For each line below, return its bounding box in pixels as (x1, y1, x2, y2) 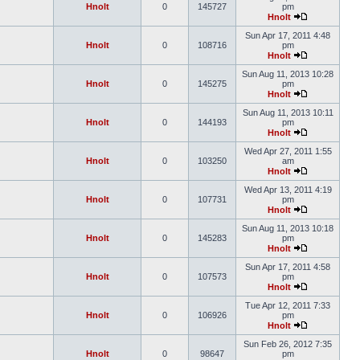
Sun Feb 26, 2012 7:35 (243, 339, 332, 349)
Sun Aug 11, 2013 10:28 (242, 69, 333, 79)
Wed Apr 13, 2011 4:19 (243, 185, 332, 194)
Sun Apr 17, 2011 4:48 (245, 31, 330, 40)
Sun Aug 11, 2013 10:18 (242, 223, 333, 233)
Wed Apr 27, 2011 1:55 (243, 146, 332, 156)
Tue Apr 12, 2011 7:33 (245, 301, 330, 310)
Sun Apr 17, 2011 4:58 (245, 262, 330, 272)
